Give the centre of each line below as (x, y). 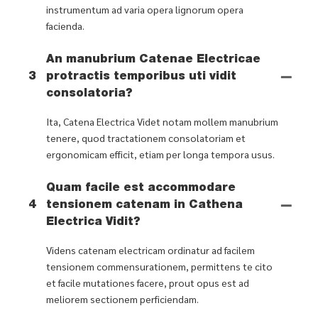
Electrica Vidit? (93, 223)
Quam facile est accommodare (141, 188)
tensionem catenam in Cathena (144, 205)
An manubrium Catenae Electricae (153, 60)
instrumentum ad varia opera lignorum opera (145, 9)
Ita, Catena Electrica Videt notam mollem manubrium (162, 121)
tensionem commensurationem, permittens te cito (159, 266)
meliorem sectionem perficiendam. (122, 298)
